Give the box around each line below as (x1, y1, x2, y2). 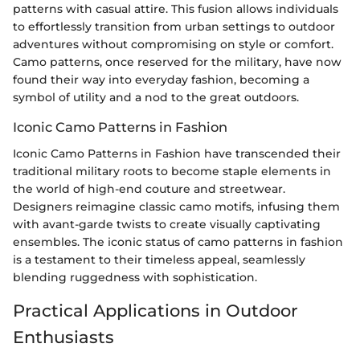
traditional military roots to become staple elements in (13, 163, 331, 178)
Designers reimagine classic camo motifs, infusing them (13, 198, 340, 214)
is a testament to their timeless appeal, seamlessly (13, 252, 305, 267)
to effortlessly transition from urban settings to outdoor (13, 19, 335, 35)
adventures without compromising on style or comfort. (13, 37, 333, 52)
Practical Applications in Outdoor (13, 300, 298, 321)
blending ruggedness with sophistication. (13, 269, 257, 284)
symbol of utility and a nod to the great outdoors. (13, 90, 299, 105)
